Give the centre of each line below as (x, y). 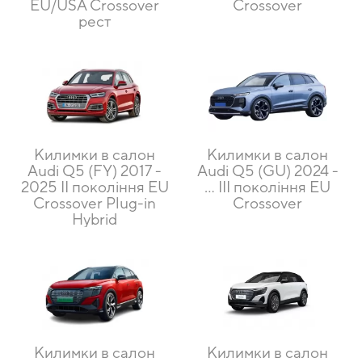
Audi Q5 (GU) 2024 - (267, 171)
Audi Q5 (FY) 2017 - (95, 171)
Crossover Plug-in (95, 203)
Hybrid (95, 219)
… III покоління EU (267, 187)
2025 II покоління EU (95, 187)
